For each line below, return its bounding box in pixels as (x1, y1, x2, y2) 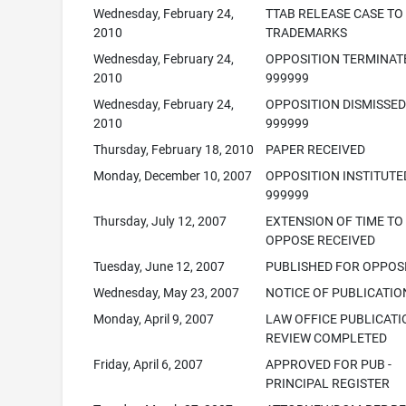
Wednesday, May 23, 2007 (93, 285, 240, 300)
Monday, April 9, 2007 (93, 312, 215, 326)
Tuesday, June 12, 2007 (93, 259, 226, 274)
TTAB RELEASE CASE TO (266, 6, 404, 21)
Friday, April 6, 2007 (93, 357, 204, 372)
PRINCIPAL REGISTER (266, 376, 391, 391)
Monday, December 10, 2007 (93, 169, 253, 183)
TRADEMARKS (266, 25, 348, 40)
